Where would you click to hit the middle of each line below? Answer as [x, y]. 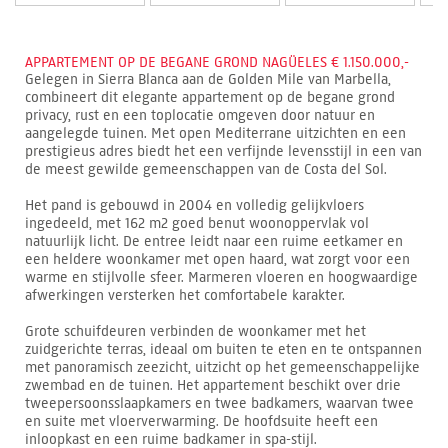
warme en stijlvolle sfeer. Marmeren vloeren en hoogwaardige [221, 278]
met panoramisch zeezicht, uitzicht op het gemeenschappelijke [222, 368]
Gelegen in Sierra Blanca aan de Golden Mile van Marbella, [208, 80]
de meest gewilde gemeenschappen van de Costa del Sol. [206, 170]
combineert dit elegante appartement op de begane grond [210, 98]
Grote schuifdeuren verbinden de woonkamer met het [195, 332]
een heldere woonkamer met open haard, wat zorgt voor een [217, 260]
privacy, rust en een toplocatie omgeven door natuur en [200, 116]
